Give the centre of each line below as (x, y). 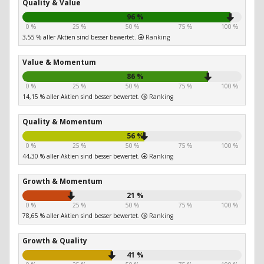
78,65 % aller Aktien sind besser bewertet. (82, 216)
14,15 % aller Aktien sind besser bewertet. (82, 97)
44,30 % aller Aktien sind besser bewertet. (82, 156)
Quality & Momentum (62, 122)
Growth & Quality (55, 241)
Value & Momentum (59, 62)
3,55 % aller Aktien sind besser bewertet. (80, 37)
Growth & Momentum (62, 181)
